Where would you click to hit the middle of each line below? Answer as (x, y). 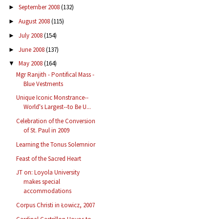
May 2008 (31, 64)
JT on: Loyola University (48, 173)
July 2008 (31, 35)
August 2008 (35, 22)
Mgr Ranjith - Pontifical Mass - (55, 74)
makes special (42, 182)
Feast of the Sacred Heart (49, 158)
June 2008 (32, 49)
